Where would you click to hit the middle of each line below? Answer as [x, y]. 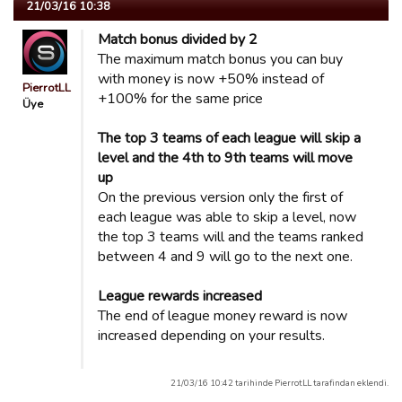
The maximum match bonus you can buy [220, 59]
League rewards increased [180, 296]
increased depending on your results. [211, 336]
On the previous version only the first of [220, 197]
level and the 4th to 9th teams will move [225, 158]
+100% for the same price [180, 99]
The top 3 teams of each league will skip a [229, 138]
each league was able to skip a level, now [227, 217]
